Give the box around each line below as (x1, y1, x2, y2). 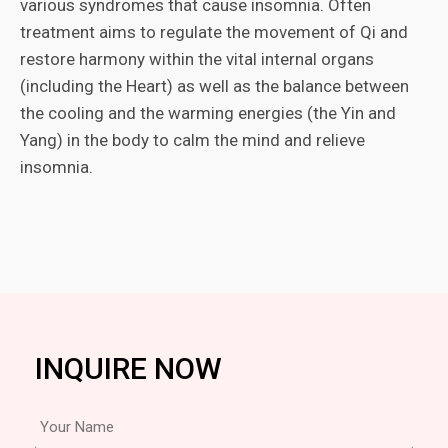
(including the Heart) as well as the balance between (20, 76, 409, 96)
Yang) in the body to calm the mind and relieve (20, 130, 365, 150)
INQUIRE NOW (35, 351, 222, 386)
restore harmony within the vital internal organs (20, 49, 374, 69)
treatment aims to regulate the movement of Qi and (20, 22, 408, 42)
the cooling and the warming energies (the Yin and (20, 103, 396, 123)
